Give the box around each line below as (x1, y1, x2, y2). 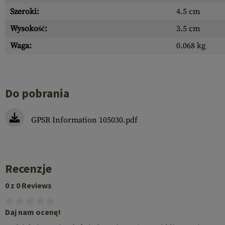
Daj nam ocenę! (5, 207, 61, 217)
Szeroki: (10, 7, 39, 17)
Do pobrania (5, 85, 69, 101)
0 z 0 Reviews (5, 180, 52, 190)
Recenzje (5, 161, 52, 176)
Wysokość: (10, 24, 47, 34)
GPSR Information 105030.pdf (31, 115, 138, 125)
